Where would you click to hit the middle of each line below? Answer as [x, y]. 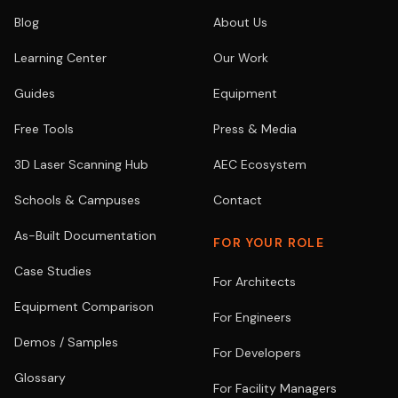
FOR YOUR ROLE [269, 243]
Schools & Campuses [77, 200]
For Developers [257, 353]
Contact [238, 200]
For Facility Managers [275, 388]
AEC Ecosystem [260, 164]
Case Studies [53, 271]
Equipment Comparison [84, 306]
